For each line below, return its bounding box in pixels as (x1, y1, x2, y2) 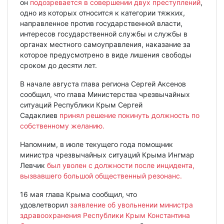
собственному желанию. (20, 121, 104, 130)
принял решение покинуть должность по (59, 110, 199, 119)
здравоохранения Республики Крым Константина (20, 210, 190, 219)
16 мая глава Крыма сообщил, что (20, 189, 137, 198)
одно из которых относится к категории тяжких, (20, 8, 185, 17)
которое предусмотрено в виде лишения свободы (20, 50, 191, 59)
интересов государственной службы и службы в (20, 29, 187, 38)
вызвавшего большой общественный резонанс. (20, 171, 182, 180)
